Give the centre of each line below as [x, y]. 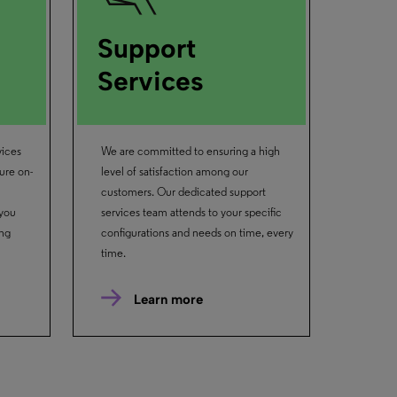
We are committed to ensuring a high [190, 152]
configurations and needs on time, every [197, 233]
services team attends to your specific [191, 213]
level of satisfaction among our [174, 172]
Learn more [169, 300]
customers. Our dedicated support [183, 192]
